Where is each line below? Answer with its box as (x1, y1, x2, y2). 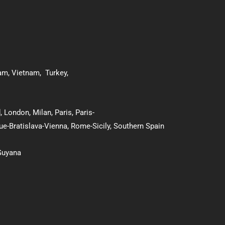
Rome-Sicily (71, 122, 110, 131)
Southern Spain (114, 122, 164, 131)
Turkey (45, 68, 67, 77)
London (4, 107, 29, 117)
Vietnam (12, 68, 40, 77)
